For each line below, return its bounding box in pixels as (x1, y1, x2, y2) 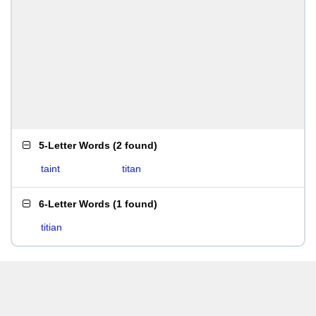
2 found (116, 140, 154, 151)
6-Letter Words (39, 198, 110, 209)
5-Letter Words (39, 140, 110, 151)
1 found (116, 198, 154, 209)
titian (41, 221, 62, 233)
